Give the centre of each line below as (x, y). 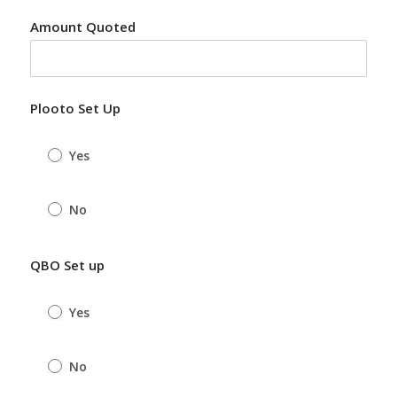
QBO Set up (67, 265)
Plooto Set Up (75, 108)
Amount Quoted (82, 27)
